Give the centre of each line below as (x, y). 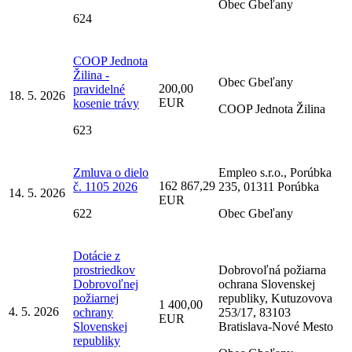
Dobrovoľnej (106, 284)
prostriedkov (104, 269)
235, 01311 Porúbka (269, 186)
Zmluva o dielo (111, 172)
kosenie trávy (106, 103)
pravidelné (99, 89)
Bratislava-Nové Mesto (276, 326)
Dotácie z (97, 255)
